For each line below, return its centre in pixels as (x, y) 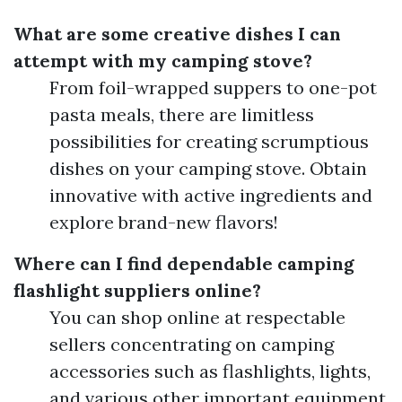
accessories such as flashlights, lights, (210, 371)
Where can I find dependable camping (184, 264)
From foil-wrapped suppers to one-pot (213, 88)
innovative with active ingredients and (211, 196)
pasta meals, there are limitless (182, 115)
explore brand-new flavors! (164, 223)
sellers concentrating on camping (192, 345)
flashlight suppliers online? (137, 291)
